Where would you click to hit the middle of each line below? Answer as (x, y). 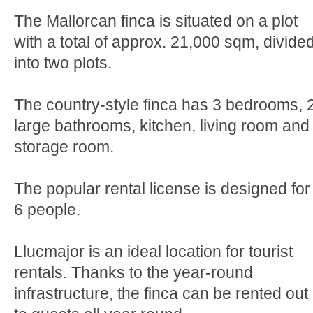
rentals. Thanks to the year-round (133, 272)
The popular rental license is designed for (162, 189)
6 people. (47, 210)
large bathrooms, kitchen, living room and (162, 126)
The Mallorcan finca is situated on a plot (156, 21)
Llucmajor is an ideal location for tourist (153, 252)
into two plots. (63, 63)
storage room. (64, 147)
